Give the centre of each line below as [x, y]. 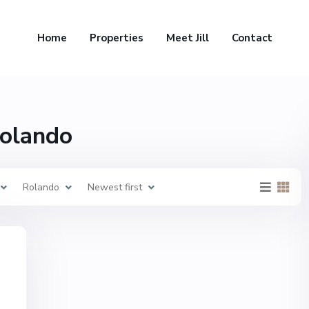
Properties [116, 38]
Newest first [115, 187]
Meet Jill [187, 38]
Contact [252, 38]
